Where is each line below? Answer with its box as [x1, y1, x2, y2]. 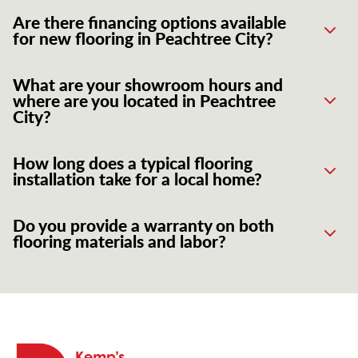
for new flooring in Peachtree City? [13, 26, 273, 50]
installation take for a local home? [13, 167, 262, 191]
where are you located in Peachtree [13, 89, 276, 113]
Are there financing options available [13, 10, 286, 34]
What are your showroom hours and [13, 73, 283, 97]
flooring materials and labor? [13, 229, 226, 253]
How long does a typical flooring [13, 151, 253, 175]
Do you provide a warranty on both [13, 213, 274, 237]
